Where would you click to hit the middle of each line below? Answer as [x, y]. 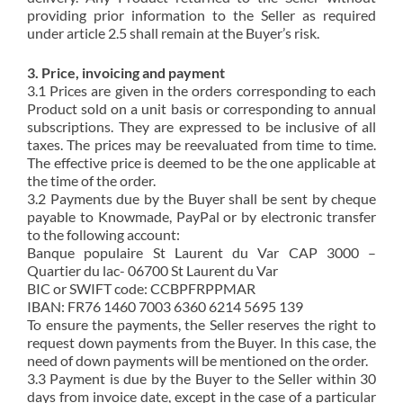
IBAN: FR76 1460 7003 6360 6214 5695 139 [165, 306]
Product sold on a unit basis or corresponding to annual [201, 108]
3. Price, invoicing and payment [126, 72]
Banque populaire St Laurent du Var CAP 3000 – [201, 252]
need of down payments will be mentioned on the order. [197, 360]
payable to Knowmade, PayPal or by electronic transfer [201, 216]
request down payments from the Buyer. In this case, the [201, 342]
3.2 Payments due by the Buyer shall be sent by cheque [201, 198]
